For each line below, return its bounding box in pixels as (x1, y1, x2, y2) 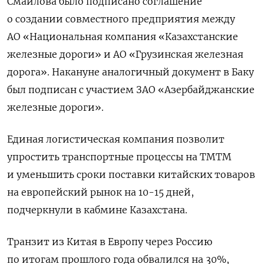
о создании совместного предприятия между (7, 12, 235, 25)
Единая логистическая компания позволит (7, 133, 225, 145)
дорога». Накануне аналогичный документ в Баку (7, 65, 254, 78)
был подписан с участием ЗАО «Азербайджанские (7, 83, 255, 95)
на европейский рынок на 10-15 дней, (7, 186, 194, 198)
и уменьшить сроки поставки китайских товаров (7, 168, 255, 180)
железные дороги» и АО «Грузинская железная (7, 48, 243, 60)
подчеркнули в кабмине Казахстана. (7, 203, 187, 216)
